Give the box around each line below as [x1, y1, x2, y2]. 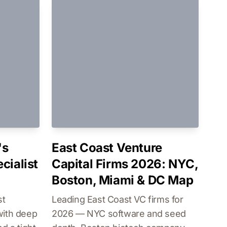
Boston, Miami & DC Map [52, 173, 194, 187]
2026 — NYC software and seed [52, 208, 186, 219]
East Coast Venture [52, 140, 162, 155]
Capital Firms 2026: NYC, [52, 157, 198, 171]
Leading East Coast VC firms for [52, 194, 183, 205]
